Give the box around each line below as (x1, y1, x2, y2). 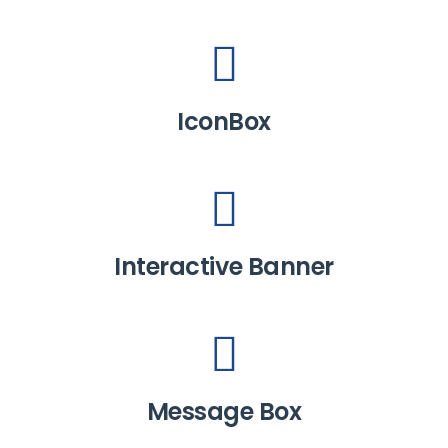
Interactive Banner (114, 250, 334, 283)
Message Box (146, 395, 302, 428)
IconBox (177, 105, 271, 138)
